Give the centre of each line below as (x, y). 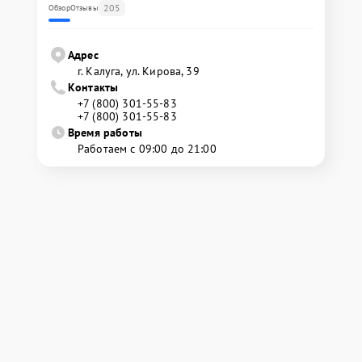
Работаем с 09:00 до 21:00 (147, 149)
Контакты (93, 87)
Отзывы (84, 8)
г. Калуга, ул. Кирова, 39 (139, 71)
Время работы (105, 133)
